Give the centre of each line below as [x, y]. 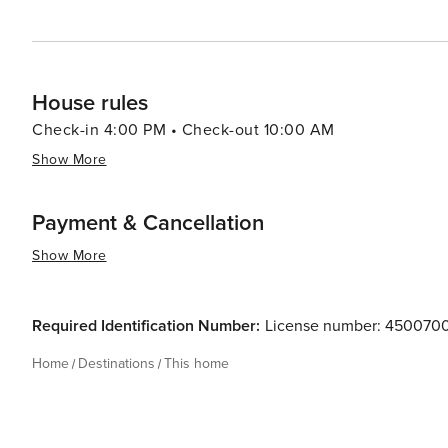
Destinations [116, 363]
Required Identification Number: [146, 326]
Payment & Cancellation [148, 223]
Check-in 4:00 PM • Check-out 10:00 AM [183, 130]
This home [196, 363]
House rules [90, 103]
